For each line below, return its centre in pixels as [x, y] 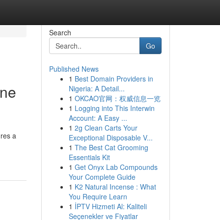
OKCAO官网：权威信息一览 [117, 98]
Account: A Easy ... [98, 118]
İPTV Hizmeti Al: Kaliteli [110, 206]
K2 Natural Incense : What [115, 187]
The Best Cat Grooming [111, 147]
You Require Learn [98, 196]
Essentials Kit [89, 157]
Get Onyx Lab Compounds [116, 167]
